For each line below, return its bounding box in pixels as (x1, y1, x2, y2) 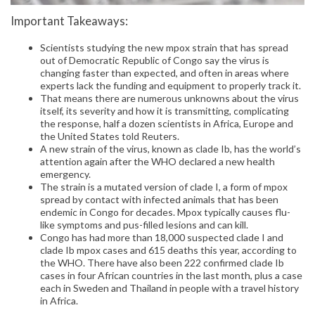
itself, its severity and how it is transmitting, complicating (40, 105, 289, 117)
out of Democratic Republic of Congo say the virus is (40, 54, 269, 67)
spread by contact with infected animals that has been (40, 193, 278, 206)
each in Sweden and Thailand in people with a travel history (40, 282, 299, 295)
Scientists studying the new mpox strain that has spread (40, 41, 288, 54)
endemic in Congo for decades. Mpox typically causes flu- (40, 206, 290, 219)
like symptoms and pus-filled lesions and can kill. (40, 219, 248, 231)
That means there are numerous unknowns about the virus (40, 92, 299, 105)
